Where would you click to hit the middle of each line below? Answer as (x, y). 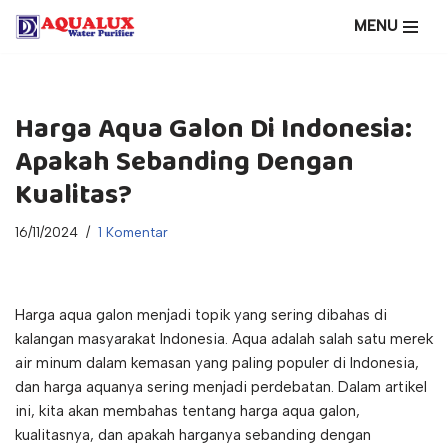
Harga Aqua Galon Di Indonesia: (213, 130)
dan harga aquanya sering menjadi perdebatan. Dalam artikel (221, 387)
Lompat (41, 54)
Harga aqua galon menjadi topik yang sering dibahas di (201, 315)
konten (38, 102)
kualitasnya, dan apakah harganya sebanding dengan (193, 435)
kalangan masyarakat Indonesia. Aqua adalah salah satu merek (224, 339)
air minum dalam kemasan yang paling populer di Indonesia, (217, 363)
